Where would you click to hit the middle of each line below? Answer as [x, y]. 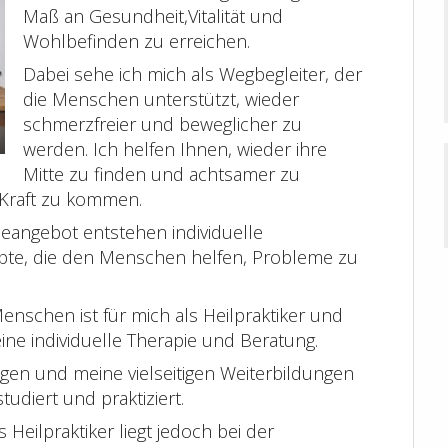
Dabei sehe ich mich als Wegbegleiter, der [192, 74]
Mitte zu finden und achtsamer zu [161, 174]
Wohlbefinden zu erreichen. [136, 41]
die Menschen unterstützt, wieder [161, 99]
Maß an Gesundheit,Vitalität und [153, 16]
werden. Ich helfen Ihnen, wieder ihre [175, 149]
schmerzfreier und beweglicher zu [162, 124]
